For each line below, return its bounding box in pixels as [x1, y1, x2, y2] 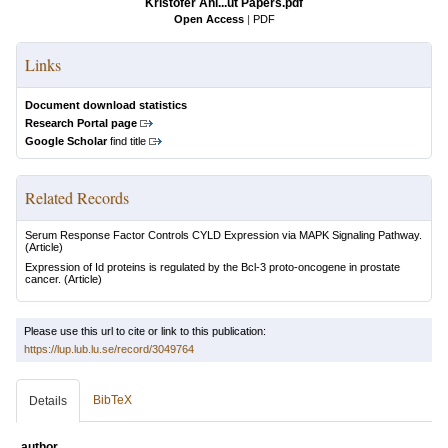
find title [107, 135, 146, 147]
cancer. [25, 273, 61, 285]
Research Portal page [25, 117, 137, 129]
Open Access [173, 13, 244, 25]
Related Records [25, 187, 129, 208]
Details [29, 394, 67, 408]
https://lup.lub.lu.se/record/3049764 [24, 343, 194, 355]
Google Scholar [25, 135, 107, 147]
